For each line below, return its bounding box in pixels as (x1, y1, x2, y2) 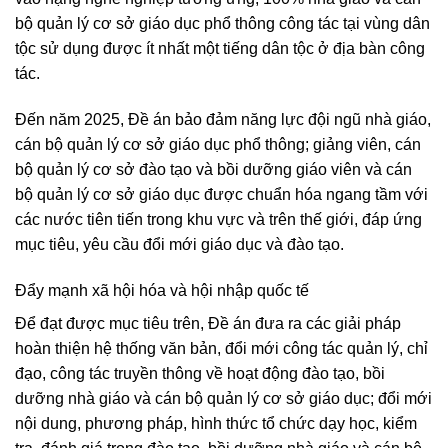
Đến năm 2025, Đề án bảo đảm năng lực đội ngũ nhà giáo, (15, 111, 431, 129)
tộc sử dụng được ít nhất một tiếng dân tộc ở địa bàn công (15, 40, 425, 58)
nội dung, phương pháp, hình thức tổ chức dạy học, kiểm (15, 414, 417, 432)
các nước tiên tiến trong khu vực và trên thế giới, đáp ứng (15, 211, 422, 229)
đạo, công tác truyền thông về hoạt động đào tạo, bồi (15, 364, 385, 382)
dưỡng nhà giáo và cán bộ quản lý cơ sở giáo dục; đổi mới (15, 389, 432, 407)
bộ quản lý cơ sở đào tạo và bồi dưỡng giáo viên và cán (15, 161, 412, 179)
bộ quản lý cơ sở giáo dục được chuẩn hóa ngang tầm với (15, 186, 428, 204)
